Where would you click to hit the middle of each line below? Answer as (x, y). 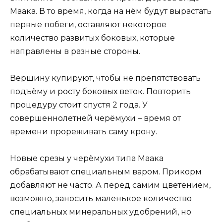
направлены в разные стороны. (75, 51)
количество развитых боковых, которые (92, 38)
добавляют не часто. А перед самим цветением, (110, 185)
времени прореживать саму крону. (83, 131)
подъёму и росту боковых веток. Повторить (100, 91)
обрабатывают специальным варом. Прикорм (106, 172)
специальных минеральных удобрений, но (101, 212)
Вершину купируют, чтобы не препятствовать (105, 78)
